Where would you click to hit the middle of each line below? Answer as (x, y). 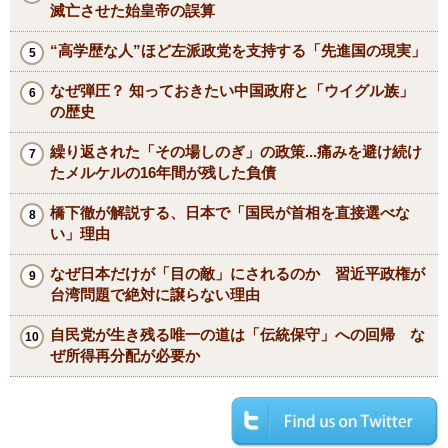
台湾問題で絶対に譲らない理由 (155, 294)
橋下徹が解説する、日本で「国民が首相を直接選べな (230, 212)
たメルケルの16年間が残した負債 (163, 172)
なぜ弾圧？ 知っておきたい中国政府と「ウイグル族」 (232, 90)
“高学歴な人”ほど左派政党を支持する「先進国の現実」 (238, 50)
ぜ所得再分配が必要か (125, 355)
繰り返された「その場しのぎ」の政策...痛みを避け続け (236, 151)
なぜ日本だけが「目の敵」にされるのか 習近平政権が (237, 273)
